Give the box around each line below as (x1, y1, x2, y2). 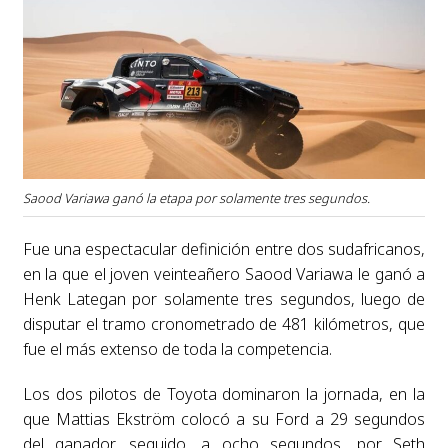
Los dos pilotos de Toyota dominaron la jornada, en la (22, 382, 426, 405)
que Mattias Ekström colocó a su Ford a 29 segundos (22, 407, 426, 430)
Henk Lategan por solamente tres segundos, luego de (22, 287, 426, 310)
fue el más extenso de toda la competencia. (22, 337, 332, 360)
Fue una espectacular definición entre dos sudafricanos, (22, 237, 426, 260)
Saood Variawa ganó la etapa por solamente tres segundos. (22, 188, 370, 207)
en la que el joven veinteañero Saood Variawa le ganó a (22, 262, 426, 285)
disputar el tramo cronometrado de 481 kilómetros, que (22, 312, 426, 335)
